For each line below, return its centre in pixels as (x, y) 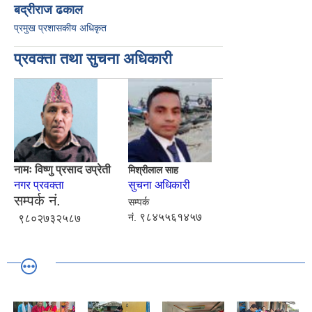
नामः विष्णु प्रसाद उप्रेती (62, 170)
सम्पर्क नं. (37, 201)
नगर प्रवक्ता (39, 185)
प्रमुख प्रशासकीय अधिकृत (60, 28)
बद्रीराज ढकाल (48, 10)
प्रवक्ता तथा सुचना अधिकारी (93, 59)
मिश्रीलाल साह (153, 170)
